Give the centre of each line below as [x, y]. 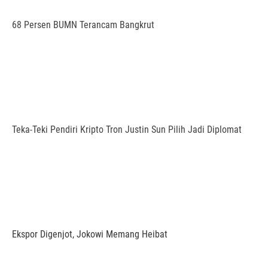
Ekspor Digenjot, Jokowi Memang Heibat [90, 234]
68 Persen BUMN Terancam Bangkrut [83, 25]
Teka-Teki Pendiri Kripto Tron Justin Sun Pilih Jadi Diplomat [127, 130]
